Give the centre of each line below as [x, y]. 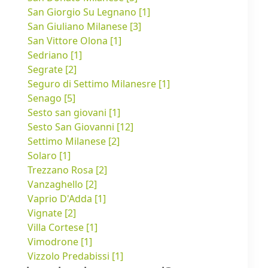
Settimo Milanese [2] [74, 141]
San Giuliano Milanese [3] [84, 27]
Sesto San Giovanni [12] [80, 127]
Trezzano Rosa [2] [67, 170]
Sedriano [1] [55, 55]
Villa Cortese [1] [63, 228]
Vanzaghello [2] [62, 185]
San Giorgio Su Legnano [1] [89, 12]
